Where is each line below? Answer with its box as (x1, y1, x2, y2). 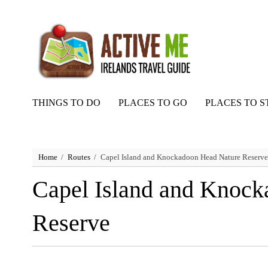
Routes (67, 153, 90, 162)
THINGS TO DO (32, 98, 100, 108)
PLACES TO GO (118, 98, 187, 108)
